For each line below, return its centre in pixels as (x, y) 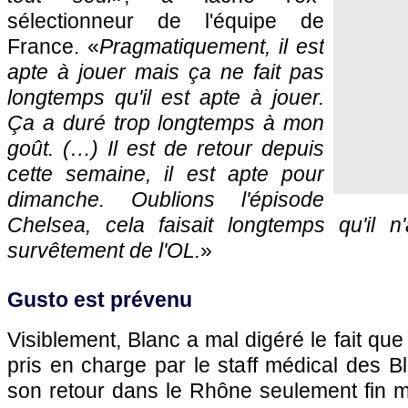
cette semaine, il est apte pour (166, 174)
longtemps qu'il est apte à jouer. (166, 97)
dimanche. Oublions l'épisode (166, 199)
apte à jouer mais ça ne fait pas (166, 72)
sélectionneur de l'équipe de (166, 21)
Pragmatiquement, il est (212, 46)
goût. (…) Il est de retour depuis (166, 148)
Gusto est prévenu (100, 300)
